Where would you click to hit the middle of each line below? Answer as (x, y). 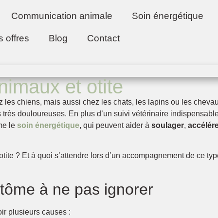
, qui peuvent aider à (115, 125)
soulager (168, 125)
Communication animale (62, 16)
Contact (103, 38)
